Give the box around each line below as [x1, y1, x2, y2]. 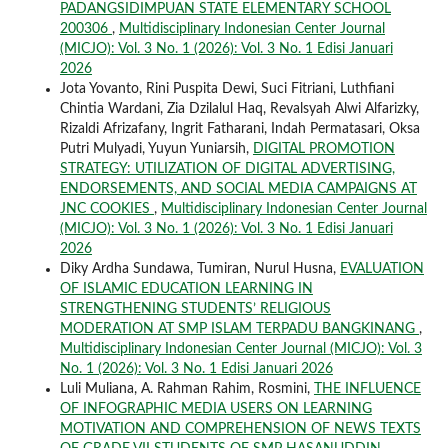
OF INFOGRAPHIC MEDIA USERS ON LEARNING [59, 402, 372, 417]
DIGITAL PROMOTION [252, 142, 395, 157]
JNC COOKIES [59, 202, 154, 217]
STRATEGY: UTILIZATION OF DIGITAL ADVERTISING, [59, 162, 395, 177]
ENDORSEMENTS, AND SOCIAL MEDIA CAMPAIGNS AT [59, 182, 417, 197]
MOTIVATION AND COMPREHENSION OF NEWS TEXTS [59, 422, 421, 437]
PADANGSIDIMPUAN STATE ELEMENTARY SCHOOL [59, 2, 391, 17]
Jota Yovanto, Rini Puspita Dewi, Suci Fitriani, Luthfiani [59, 82, 394, 97]
